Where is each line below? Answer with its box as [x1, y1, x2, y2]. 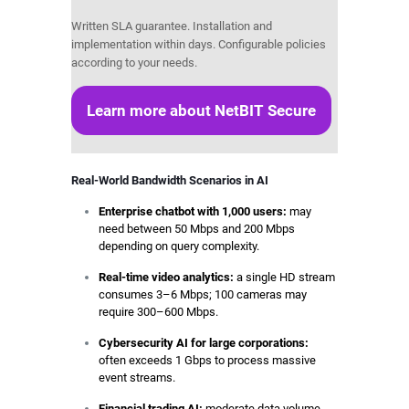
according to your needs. [70, 56, 197, 69]
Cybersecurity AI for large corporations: [98, 335, 309, 350]
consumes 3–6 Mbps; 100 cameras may [98, 287, 307, 301]
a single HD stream [233, 269, 335, 284]
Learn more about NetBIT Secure [86, 100, 316, 120]
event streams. [98, 370, 175, 384]
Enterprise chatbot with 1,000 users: [98, 204, 287, 218]
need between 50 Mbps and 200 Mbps [98, 221, 295, 236]
